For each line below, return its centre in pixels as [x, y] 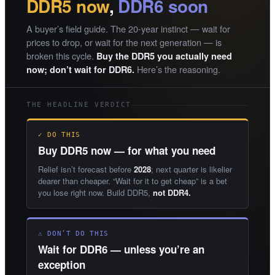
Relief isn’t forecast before [86, 169]
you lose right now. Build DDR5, [95, 193]
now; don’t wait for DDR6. [80, 70]
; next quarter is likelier [192, 169]
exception [62, 265]
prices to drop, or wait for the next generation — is [124, 42]
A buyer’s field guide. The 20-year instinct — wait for [128, 29]
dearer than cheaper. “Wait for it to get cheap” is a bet [133, 181]
